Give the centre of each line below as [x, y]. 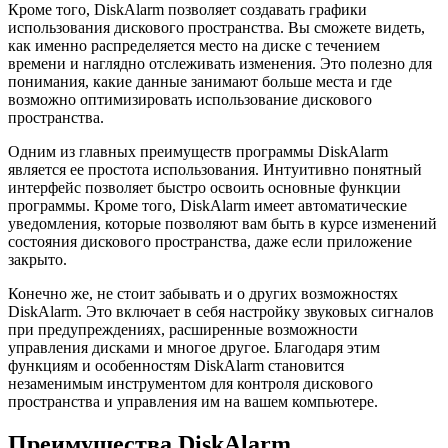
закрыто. [37, 259]
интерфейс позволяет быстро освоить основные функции [204, 187]
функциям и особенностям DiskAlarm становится [176, 365]
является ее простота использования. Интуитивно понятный [215, 169]
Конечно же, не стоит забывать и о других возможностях [203, 293]
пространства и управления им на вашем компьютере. [193, 401]
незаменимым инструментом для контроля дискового [190, 383]
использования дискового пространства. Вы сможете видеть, [216, 27]
